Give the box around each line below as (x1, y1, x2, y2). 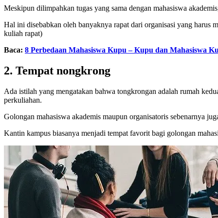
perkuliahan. (4, 95, 42, 104)
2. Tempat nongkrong (4, 64, 110, 77)
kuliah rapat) (4, 29, 42, 38)
